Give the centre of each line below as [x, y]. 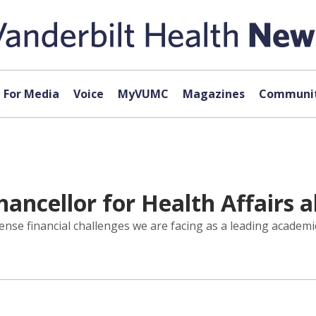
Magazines [213, 94]
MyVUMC [143, 94]
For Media [31, 94]
